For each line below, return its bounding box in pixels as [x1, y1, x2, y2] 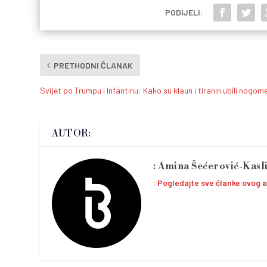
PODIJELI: [164, 7, 203, 17]
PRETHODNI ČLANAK [54, 60, 133, 70]
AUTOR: [52, 127, 91, 139]
